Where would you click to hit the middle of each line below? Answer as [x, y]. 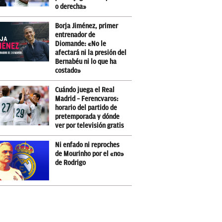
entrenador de [75, 35]
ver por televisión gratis [89, 126]
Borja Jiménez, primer [86, 26]
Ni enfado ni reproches [87, 145]
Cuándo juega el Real [85, 90]
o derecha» [71, 7]
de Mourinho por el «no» [89, 154]
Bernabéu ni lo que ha [86, 62]
